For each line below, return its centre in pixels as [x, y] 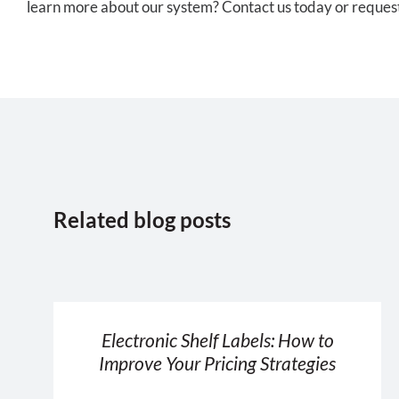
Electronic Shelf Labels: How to [217, 339]
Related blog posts [142, 219]
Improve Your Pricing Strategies [217, 362]
